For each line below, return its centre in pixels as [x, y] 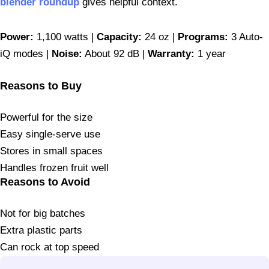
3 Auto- [246, 37]
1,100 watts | [65, 37]
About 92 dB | [115, 54]
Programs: [203, 37]
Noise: [67, 54]
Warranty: [171, 54]
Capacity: [119, 37]
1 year [210, 54]
